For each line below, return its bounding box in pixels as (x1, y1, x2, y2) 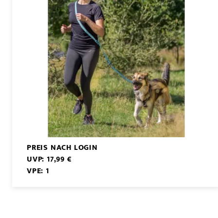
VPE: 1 (27, 164, 49, 178)
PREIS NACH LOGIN (27, 141, 98, 154)
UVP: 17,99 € (27, 152, 72, 166)
